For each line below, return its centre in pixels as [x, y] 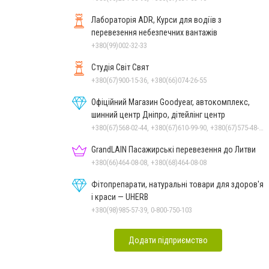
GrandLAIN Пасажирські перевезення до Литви [174, 149]
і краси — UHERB [120, 197]
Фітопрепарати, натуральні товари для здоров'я [177, 184]
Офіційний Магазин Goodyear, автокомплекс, [171, 102]
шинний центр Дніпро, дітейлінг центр [158, 114]
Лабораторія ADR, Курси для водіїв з [156, 20]
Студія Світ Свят [120, 67]
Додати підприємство [168, 240]
